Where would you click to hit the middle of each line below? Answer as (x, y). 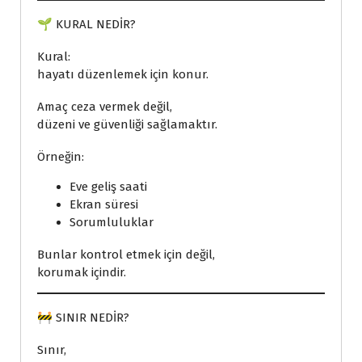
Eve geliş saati (108, 187)
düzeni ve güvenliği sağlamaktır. (127, 124)
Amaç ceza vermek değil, (105, 107)
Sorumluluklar (112, 222)
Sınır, (52, 350)
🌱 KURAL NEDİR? (86, 24)
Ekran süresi (104, 204)
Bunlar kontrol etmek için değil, (126, 255)
